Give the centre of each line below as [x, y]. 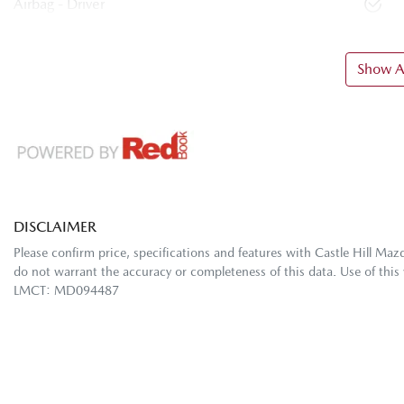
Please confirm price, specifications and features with [164, 253]
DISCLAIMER [55, 227]
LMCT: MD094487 [66, 291]
